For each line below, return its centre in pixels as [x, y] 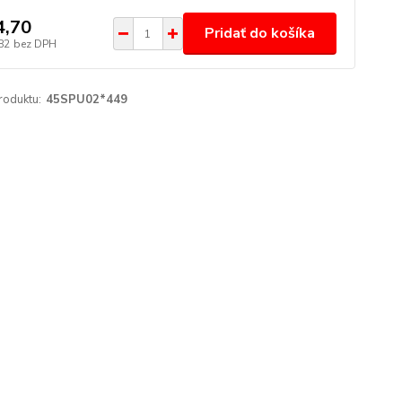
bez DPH [35, 44]
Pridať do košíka [259, 33]
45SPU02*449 [86, 100]
